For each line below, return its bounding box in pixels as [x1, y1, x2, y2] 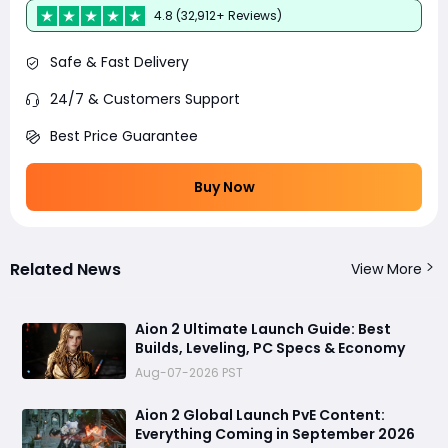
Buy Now [193, 177, 255, 198]
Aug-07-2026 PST [135, 364, 243, 382]
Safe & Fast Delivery [50, 52, 189, 73]
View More [351, 259, 422, 280]
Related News [10, 258, 121, 282]
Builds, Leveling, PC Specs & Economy [135, 338, 405, 359]
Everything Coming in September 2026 [135, 424, 415, 445]
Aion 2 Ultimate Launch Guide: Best [135, 319, 391, 340]
